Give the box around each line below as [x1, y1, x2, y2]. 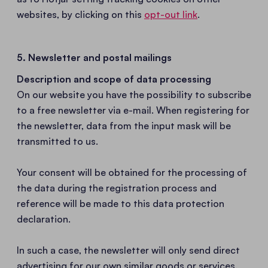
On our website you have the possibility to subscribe [17, 89, 251, 100]
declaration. [17, 213, 71, 225]
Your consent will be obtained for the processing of [17, 166, 247, 178]
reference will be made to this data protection [17, 197, 224, 209]
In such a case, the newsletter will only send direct [17, 244, 240, 256]
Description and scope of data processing [17, 73, 211, 85]
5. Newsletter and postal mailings [17, 51, 172, 63]
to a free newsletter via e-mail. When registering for [17, 104, 249, 116]
